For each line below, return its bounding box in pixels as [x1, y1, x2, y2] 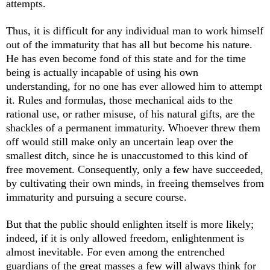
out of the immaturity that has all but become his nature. [6, 39, 253, 51]
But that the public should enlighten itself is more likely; [6, 218, 254, 231]
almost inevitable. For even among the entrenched [6, 246, 225, 259]
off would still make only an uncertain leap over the [6, 136, 233, 148]
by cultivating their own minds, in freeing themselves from [6, 177, 264, 190]
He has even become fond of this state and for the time [6, 52, 246, 65]
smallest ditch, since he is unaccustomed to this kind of [6, 149, 248, 162]
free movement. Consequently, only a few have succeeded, [6, 163, 263, 176]
